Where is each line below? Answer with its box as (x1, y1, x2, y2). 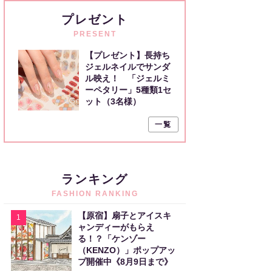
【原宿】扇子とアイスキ (78, 211, 171, 220)
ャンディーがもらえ (78, 222, 154, 232)
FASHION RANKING (51, 189, 138, 198)
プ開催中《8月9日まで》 (78, 257, 172, 267)
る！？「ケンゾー (78, 234, 146, 243)
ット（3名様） (85, 97, 141, 106)
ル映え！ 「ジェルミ (85, 73, 170, 83)
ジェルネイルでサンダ (85, 62, 170, 72)
